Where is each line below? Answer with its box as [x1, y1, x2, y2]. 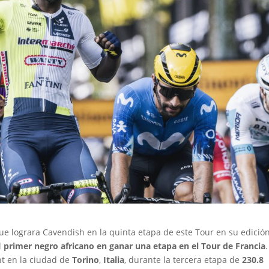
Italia [103, 253, 125, 265]
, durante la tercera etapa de [124, 253, 243, 265]
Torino [72, 253, 100, 265]
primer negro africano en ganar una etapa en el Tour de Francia [4, 240, 266, 252]
